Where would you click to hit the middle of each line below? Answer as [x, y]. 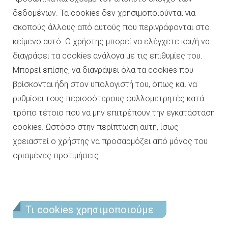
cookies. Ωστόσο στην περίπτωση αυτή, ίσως [96, 127]
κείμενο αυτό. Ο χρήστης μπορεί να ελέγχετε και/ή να [111, 41]
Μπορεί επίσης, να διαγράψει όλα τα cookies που [103, 70]
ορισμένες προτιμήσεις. [57, 155]
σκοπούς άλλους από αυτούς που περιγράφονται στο [111, 27]
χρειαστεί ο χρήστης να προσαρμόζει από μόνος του [110, 141]
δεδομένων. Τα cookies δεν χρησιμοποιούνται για [104, 13]
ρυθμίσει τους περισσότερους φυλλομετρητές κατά [108, 98]
